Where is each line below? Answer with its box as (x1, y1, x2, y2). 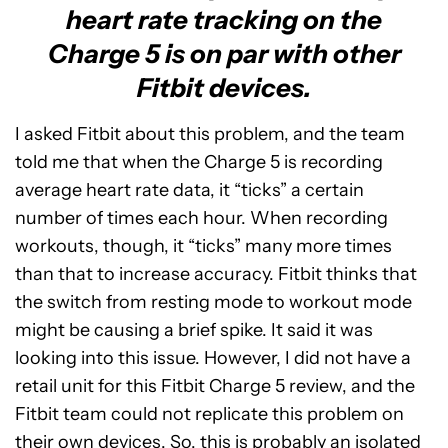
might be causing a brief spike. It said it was (15, 318, 373, 341)
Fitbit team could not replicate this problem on (15, 402, 404, 425)
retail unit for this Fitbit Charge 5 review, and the (15, 374, 415, 397)
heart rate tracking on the (66, 3, 382, 36)
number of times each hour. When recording (15, 206, 388, 229)
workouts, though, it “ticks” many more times (15, 234, 392, 257)
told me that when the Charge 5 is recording (15, 150, 383, 173)
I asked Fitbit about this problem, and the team (15, 122, 405, 145)
